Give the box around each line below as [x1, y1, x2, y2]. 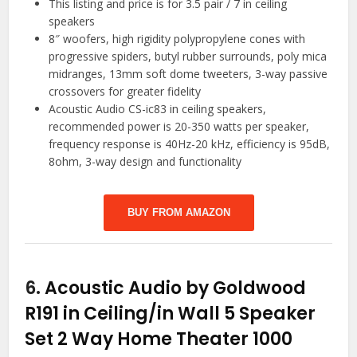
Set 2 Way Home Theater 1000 [25, 326, 293, 351]
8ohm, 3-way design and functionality [49, 153, 242, 169]
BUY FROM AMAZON [127, 206, 230, 218]
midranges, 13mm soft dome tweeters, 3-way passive [49, 65, 328, 81]
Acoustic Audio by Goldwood [45, 275, 307, 300]
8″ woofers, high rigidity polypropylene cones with [49, 30, 306, 46]
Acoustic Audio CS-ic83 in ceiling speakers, [49, 100, 267, 116]
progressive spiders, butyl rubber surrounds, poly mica [49, 48, 328, 64]
